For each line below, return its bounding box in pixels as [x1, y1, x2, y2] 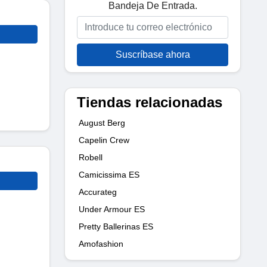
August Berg [79, 117, 125, 128]
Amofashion [79, 238, 123, 249]
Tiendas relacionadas [77, 94, 222, 110]
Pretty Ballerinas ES [79, 221, 153, 231]
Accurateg [79, 187, 117, 197]
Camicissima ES [79, 169, 139, 179]
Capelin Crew [79, 135, 129, 145]
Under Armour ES [79, 204, 145, 214]
